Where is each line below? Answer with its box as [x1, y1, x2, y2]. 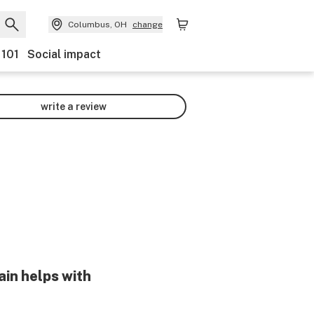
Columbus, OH [68, 20, 127, 29]
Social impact [27, 48, 101, 61]
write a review [41, 100, 107, 112]
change [132, 20, 163, 29]
